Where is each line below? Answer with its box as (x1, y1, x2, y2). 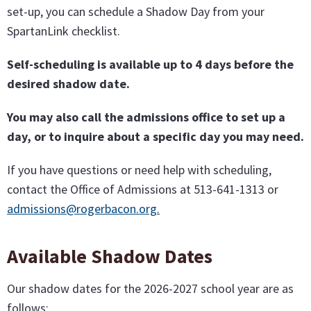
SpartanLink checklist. (7, 23, 120, 40)
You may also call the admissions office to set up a (7, 109, 285, 126)
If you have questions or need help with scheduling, (7, 162, 271, 178)
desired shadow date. (7, 76, 130, 92)
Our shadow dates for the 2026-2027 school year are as (7, 280, 294, 297)
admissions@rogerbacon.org (7, 201, 157, 217)
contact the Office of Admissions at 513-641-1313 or (7, 181, 278, 198)
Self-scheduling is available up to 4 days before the (7, 56, 294, 73)
